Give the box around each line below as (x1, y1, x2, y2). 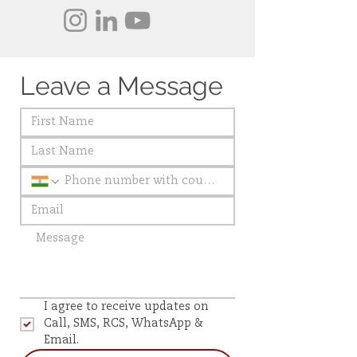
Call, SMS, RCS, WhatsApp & (44, 318, 203, 329)
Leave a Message (20, 71, 223, 100)
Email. (44, 335, 79, 346)
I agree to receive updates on (44, 301, 209, 312)
